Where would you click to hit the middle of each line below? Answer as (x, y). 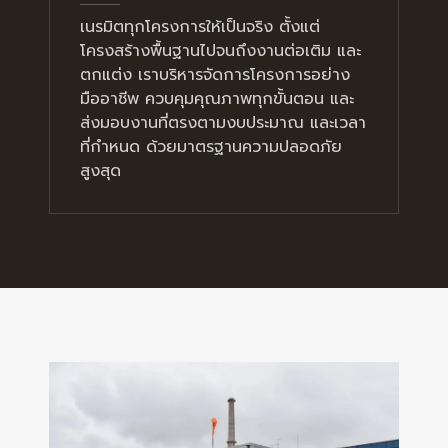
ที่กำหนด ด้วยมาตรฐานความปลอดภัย (211, 146)
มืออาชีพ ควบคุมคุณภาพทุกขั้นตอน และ (217, 98)
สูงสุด (100, 170)
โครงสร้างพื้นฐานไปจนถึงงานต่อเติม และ (220, 50)
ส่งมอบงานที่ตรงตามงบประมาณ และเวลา (223, 122)
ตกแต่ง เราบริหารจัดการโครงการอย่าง (215, 74)
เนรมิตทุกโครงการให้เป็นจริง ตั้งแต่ (200, 26)
